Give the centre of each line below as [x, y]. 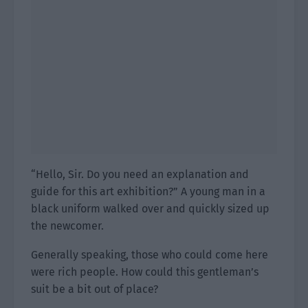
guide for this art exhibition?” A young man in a [148, 191]
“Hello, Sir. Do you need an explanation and [140, 174]
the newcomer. [67, 226]
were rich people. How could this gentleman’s [145, 272]
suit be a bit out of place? [95, 289]
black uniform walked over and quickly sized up [150, 209]
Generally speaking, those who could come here [150, 255]
